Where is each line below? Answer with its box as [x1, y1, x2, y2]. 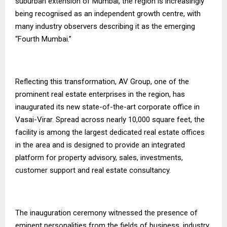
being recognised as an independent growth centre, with [15, 9, 201, 19]
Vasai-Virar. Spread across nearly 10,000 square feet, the [15, 115, 205, 125]
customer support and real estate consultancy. [15, 166, 171, 175]
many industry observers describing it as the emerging [15, 22, 195, 31]
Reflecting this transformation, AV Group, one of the [15, 77, 189, 87]
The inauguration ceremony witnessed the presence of [15, 208, 198, 218]
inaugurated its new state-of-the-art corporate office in [15, 102, 200, 112]
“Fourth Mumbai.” [15, 34, 71, 44]
